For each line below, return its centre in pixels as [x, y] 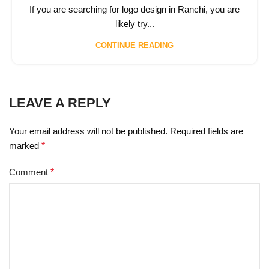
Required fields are [207, 131]
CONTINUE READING [134, 45]
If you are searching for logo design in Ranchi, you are [134, 9]
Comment [30, 172]
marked [25, 145]
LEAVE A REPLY [60, 103]
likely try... [134, 23]
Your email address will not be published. [88, 131]
